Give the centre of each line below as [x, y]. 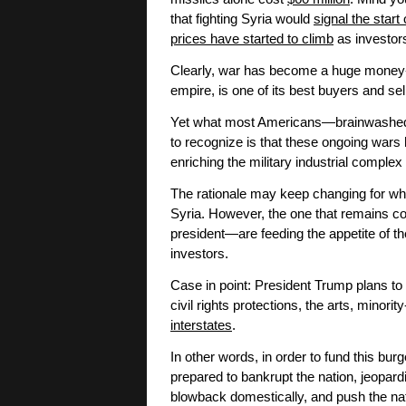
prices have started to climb [252, 39]
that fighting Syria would [242, 19]
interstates [201, 326]
